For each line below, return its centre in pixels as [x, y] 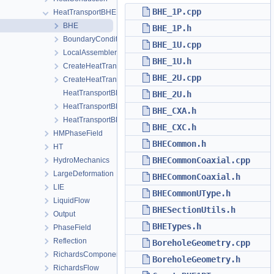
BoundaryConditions [97, 39]
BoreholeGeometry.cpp [201, 243]
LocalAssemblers [92, 53]
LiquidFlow [72, 201]
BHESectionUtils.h [194, 210]
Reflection [70, 241]
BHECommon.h [179, 144]
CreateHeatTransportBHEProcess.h [122, 80]
